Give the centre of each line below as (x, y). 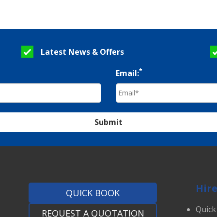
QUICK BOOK (93, 193)
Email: (127, 73)
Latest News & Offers (82, 52)
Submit (108, 122)
